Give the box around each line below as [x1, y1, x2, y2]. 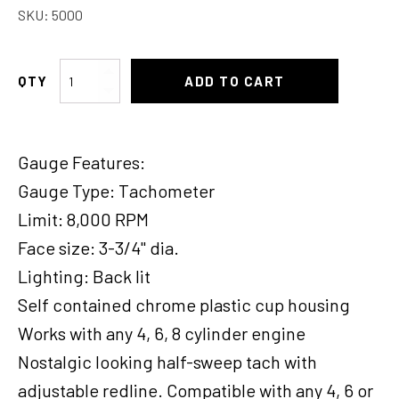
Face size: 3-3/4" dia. [18, 237, 179, 258]
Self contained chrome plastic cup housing [18, 294, 350, 315]
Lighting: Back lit [18, 265, 151, 287]
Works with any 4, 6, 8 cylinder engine [18, 322, 305, 344]
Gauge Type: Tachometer [18, 180, 215, 201]
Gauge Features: [18, 151, 145, 173]
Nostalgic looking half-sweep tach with [18, 351, 317, 372]
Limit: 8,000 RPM [18, 208, 149, 230]
